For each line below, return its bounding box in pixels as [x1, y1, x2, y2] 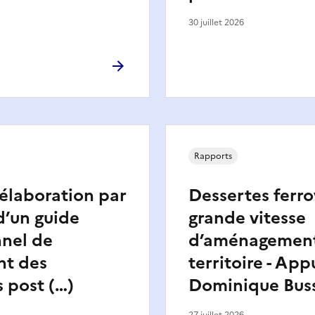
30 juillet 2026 [188, 16, 244, 29]
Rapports [194, 150, 232, 162]
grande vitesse [188, 205, 306, 231]
